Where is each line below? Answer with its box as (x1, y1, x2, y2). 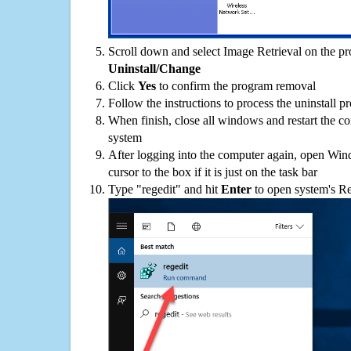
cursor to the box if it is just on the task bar (108, 165, 317, 179)
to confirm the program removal (156, 78, 316, 92)
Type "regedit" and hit (108, 182, 221, 196)
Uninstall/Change (108, 61, 201, 75)
